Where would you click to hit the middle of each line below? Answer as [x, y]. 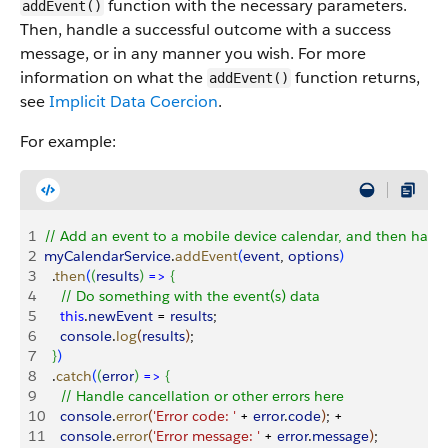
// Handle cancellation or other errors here [194, 396]
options [313, 256]
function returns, [355, 77]
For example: [68, 141]
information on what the [113, 77]
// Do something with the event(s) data [182, 296]
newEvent [120, 316]
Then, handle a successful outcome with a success [205, 29]
